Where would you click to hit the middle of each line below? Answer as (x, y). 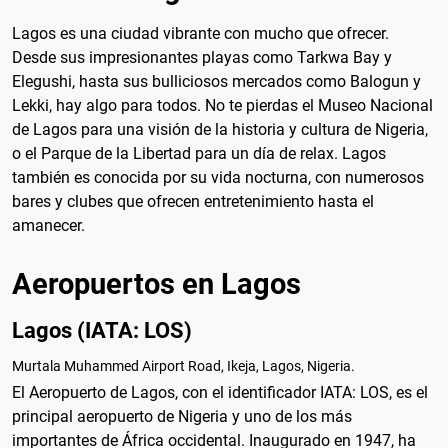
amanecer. (48, 226)
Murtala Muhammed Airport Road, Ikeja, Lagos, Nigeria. (183, 365)
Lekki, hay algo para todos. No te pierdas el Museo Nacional (222, 106)
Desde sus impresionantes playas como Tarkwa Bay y (202, 58)
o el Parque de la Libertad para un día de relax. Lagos (199, 154)
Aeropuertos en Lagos (156, 283)
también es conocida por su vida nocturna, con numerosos (218, 178)
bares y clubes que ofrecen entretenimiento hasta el (193, 202)
